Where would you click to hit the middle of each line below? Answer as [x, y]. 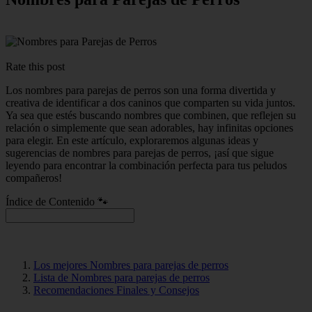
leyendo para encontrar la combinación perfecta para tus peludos [146, 165]
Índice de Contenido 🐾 [57, 201]
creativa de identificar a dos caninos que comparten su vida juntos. [150, 102]
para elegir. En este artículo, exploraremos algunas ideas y [132, 140]
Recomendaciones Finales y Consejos [116, 290]
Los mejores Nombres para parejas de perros [131, 265]
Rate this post [35, 66]
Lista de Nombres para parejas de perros [122, 277]
